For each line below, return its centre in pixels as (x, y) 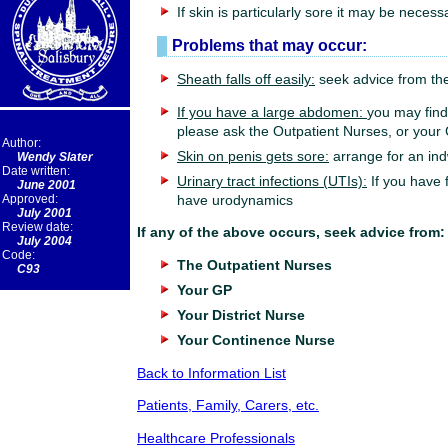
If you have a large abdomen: (272, 112)
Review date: (37, 227)
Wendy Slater (55, 157)
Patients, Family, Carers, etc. (228, 406)
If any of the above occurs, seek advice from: (291, 233)
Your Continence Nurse (256, 341)
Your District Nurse (241, 316)
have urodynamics (235, 200)
